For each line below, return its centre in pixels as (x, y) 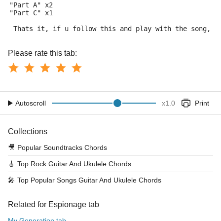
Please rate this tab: (42, 53)
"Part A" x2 (31, 5)
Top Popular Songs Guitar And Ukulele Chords (89, 180)
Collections (28, 131)
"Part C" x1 (31, 13)
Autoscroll (31, 103)
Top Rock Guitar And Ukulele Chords (74, 164)
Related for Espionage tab (54, 204)
